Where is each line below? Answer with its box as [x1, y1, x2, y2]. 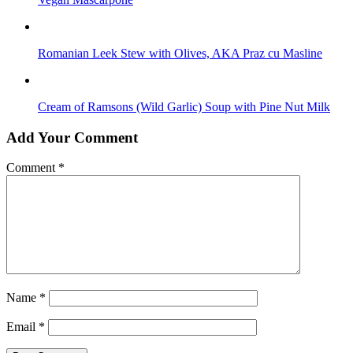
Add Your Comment [6, 128, 138, 146]
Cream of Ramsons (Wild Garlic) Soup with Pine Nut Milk [38, 99, 330, 113]
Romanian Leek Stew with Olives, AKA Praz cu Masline [38, 46, 322, 60]
